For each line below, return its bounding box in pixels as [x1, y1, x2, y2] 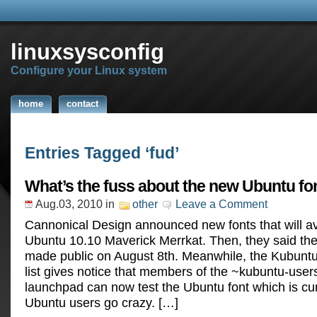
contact [67, 98, 98, 109]
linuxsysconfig [11, 40, 164, 64]
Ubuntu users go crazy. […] [25, 295, 178, 310]
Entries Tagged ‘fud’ [25, 144, 179, 162]
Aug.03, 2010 [35, 197, 103, 210]
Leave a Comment [175, 197, 267, 210]
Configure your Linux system [11, 64, 167, 76]
